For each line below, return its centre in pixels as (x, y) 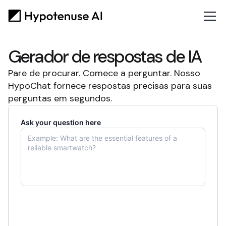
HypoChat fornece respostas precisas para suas (110, 86)
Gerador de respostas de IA (105, 57)
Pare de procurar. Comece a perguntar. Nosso (104, 73)
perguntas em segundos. (60, 98)
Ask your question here (61, 122)
